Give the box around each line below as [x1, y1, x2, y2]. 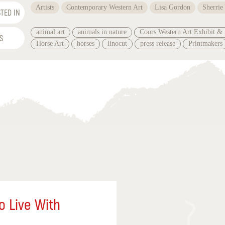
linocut [107, 40, 128, 48]
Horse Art [36, 40, 64, 48]
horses [77, 40, 95, 48]
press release [140, 40, 176, 48]
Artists [36, 4, 55, 12]
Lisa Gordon [155, 4, 191, 12]
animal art [36, 28, 65, 36]
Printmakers [188, 40, 223, 48]
